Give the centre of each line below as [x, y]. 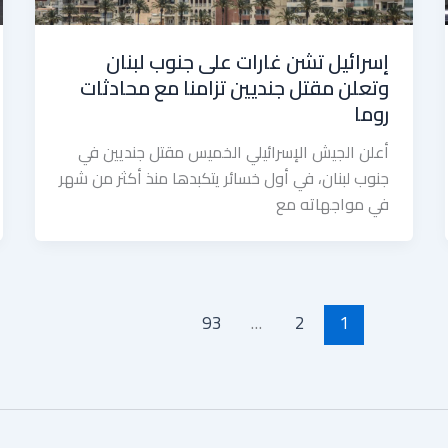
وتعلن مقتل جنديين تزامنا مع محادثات [235, 87]
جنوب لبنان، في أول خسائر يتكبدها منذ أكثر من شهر [224, 177]
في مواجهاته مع [333, 203]
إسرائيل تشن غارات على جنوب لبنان [248, 61]
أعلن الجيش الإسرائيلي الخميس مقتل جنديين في [234, 151]
